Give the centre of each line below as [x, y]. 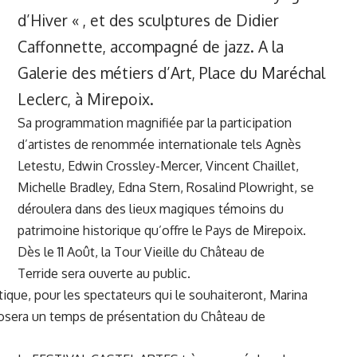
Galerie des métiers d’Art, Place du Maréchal [171, 73]
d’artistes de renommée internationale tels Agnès [159, 144]
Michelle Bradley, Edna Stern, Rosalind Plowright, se [166, 187]
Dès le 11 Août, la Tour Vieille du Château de [141, 251]
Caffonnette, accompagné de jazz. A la [151, 46]
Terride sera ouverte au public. [104, 273]
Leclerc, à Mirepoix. [88, 99]
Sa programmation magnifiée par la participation [155, 122]
